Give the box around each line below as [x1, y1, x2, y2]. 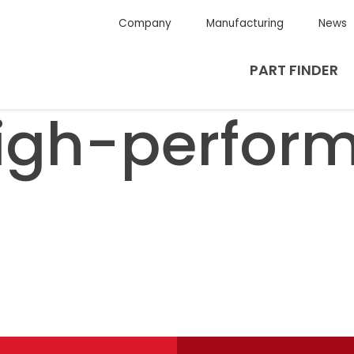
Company [118, 16, 171, 31]
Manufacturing [205, 16, 284, 31]
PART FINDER [250, 60, 338, 80]
